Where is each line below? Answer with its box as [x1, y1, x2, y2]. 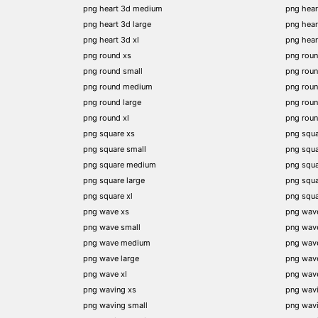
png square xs [83, 128, 135, 138]
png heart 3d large [83, 18, 151, 29]
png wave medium [83, 237, 150, 248]
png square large [83, 175, 145, 185]
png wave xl [83, 268, 127, 279]
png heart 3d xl [83, 34, 139, 45]
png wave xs [83, 206, 129, 216]
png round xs [83, 50, 131, 60]
